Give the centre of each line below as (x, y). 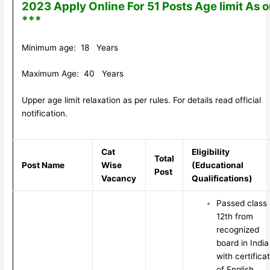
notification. (44, 114)
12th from (234, 216)
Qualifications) (222, 178)
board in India (242, 243)
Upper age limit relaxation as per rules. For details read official (141, 100)
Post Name (43, 165)
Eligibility (210, 152)
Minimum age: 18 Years (70, 47)
